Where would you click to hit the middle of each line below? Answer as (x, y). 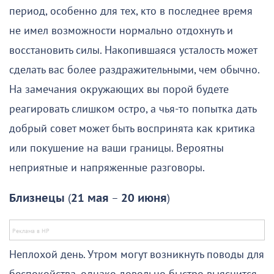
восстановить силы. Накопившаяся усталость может (133, 51)
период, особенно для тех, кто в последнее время (131, 12)
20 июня (144, 199)
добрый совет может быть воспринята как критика (132, 129)
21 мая (90, 199)
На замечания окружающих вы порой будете (119, 90)
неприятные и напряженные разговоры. (107, 168)
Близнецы (37, 199)
